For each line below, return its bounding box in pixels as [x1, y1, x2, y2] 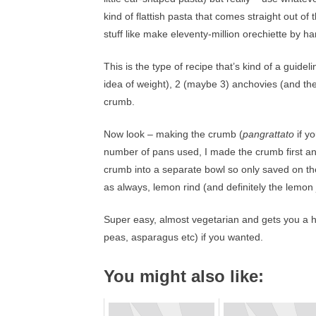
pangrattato [243, 128, 297, 140]
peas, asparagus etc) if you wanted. [104, 231, 263, 243]
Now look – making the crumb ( [104, 128, 243, 140]
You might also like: [104, 267, 264, 286]
